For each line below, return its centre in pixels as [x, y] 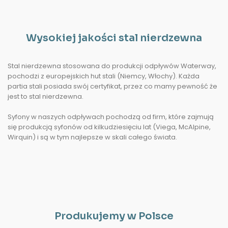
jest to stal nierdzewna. [46, 96]
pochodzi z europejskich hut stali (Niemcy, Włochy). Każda [104, 76]
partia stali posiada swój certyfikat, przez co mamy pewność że [112, 86]
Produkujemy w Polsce [114, 216]
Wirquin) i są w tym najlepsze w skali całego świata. [92, 137]
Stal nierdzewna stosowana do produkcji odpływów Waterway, [112, 66]
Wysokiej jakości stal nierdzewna [114, 38]
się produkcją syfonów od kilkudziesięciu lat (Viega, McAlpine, [109, 127]
